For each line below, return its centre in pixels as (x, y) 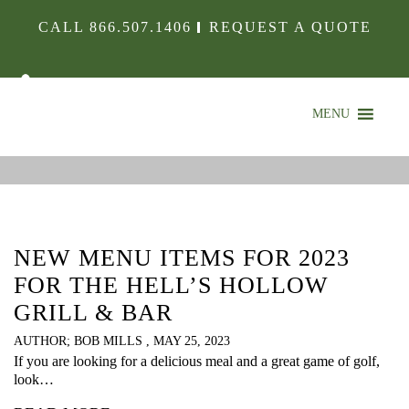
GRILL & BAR (93, 313)
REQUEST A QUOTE (290, 26)
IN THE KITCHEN (204, 142)
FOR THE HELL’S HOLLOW (171, 286)
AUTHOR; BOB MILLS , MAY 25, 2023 (122, 341)
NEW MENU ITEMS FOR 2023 (182, 258)
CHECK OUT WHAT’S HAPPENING (204, 198)
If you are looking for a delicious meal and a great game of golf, (197, 362)
